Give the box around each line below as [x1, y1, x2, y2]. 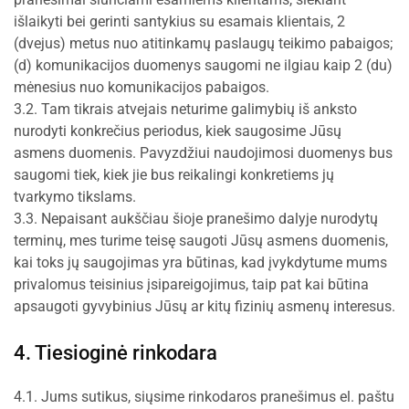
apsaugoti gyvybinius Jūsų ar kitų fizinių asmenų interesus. [14, 298, 395, 315]
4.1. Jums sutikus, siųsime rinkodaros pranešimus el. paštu [14, 388, 394, 405]
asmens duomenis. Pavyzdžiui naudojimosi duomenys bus [14, 144, 393, 162]
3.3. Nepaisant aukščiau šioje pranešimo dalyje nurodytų [14, 210, 378, 227]
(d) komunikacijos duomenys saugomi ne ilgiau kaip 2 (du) [14, 57, 393, 74]
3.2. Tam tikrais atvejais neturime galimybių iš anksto [14, 100, 357, 118]
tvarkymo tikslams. [14, 188, 136, 205]
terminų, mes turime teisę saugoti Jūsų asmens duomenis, [14, 232, 388, 249]
